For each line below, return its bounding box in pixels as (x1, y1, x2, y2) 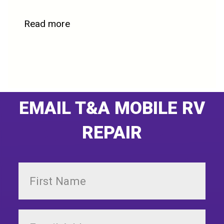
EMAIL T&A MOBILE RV (19, 97, 205, 119)
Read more (24, 18, 70, 30)
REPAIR (82, 122, 142, 143)
